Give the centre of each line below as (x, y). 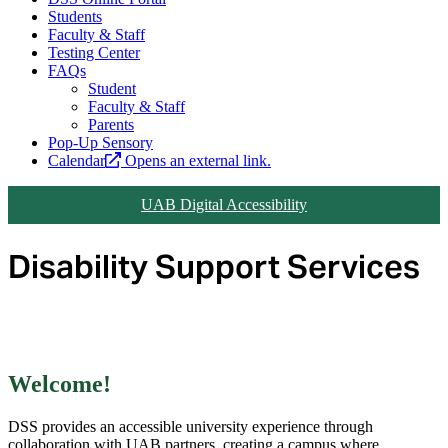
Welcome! (59, 384)
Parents (111, 125)
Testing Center (94, 53)
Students (75, 17)
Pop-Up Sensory (100, 143)
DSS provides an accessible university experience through (190, 426)
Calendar (76, 161)
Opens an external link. (198, 161)
